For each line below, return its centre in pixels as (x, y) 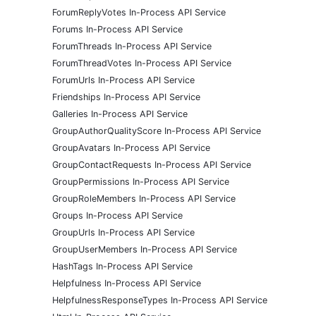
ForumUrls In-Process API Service (123, 80)
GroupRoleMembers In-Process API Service (144, 199)
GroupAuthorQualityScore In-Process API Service (157, 131)
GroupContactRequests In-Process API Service (152, 165)
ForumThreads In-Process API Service (132, 47)
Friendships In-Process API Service (126, 97)
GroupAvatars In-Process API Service (131, 148)
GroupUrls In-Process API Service (123, 233)
